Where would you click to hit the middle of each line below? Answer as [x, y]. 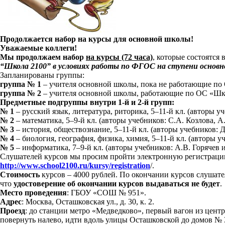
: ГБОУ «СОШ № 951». [106, 193]
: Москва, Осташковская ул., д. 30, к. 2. [88, 202]
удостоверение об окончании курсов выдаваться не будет [117, 184]
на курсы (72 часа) [119, 57]
